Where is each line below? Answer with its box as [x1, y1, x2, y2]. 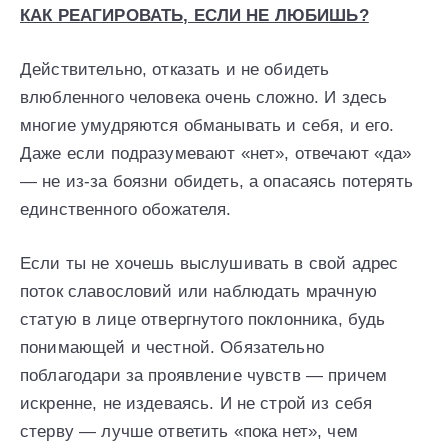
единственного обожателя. [20, 200, 232, 220]
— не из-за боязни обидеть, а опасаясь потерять [20, 172, 413, 192]
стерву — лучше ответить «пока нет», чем [20, 422, 358, 442]
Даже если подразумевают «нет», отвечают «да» [20, 144, 412, 164]
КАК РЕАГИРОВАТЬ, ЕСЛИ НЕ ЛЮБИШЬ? [20, 6, 369, 26]
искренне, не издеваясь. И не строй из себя [20, 394, 373, 414]
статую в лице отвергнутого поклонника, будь [20, 310, 386, 330]
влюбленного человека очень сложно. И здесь [20, 88, 388, 108]
